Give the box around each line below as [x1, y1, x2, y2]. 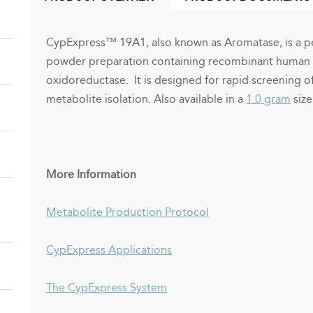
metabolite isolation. [46, 92, 154, 105]
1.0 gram [246, 92, 291, 105]
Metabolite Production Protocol [46, 205, 210, 219]
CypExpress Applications [46, 242, 173, 256]
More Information [46, 167, 137, 181]
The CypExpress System [46, 280, 168, 294]
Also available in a [154, 92, 244, 105]
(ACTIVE [44, 8, 85, 22]
